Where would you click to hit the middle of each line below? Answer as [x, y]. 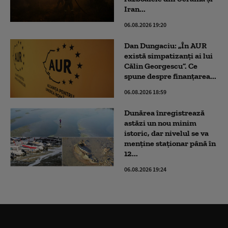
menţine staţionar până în [170, 143]
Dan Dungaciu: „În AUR [165, 45]
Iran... [135, 9]
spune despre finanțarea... [170, 76]
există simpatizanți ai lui [168, 55]
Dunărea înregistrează [164, 112]
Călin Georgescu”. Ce [161, 66]
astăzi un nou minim [160, 123]
